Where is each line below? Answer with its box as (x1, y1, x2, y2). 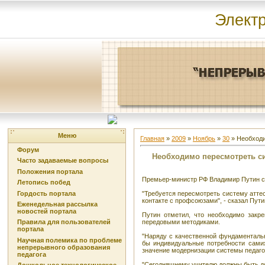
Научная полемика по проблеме (17, 236, 122, 244)
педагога (17, 250, 46, 258)
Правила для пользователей (17, 218, 111, 226)
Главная (140, 135, 164, 142)
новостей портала (17, 207, 76, 215)
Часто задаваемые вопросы (17, 157, 108, 164)
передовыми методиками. (142, 218, 220, 225)
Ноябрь (193, 135, 215, 142)
